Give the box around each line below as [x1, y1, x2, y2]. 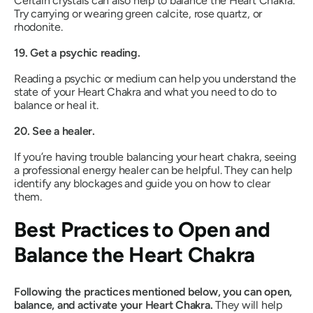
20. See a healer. [14, 124, 95, 138]
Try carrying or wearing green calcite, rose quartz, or [14, 7, 263, 21]
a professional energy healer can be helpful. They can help [14, 163, 293, 177]
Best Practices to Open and [14, 217, 270, 243]
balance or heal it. [14, 99, 99, 112]
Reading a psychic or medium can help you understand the [14, 72, 296, 86]
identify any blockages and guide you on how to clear [14, 177, 270, 191]
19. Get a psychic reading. [14, 46, 140, 60]
